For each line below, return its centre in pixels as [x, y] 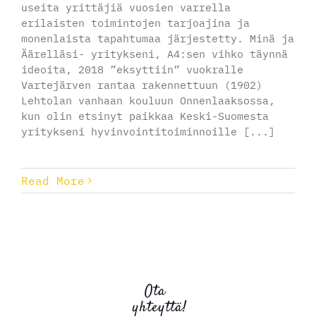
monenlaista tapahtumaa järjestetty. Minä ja [157, 38]
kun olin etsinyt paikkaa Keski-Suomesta [145, 116]
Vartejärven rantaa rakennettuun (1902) [141, 85]
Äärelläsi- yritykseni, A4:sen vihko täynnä [154, 54]
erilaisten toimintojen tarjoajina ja [135, 23]
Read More [53, 180]
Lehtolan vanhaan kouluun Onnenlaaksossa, [148, 100]
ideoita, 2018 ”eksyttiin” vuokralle [132, 69]
